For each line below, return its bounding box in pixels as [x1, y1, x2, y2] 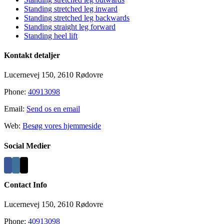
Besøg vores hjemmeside [22, 121, 101, 130]
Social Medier [4, 141, 50, 150]
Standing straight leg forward [24, 22, 115, 31]
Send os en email [26, 104, 80, 113]
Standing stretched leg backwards [24, 13, 129, 22]
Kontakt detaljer [4, 51, 60, 59]
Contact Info [4, 180, 47, 189]
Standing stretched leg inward [24, 4, 117, 13]
